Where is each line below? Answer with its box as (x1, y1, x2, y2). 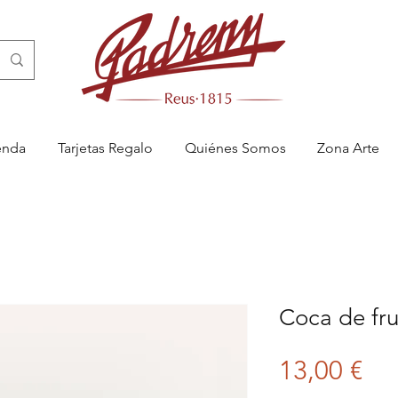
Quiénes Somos (184, 139, 286, 156)
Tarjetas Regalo (58, 139, 153, 156)
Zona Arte (316, 139, 379, 156)
